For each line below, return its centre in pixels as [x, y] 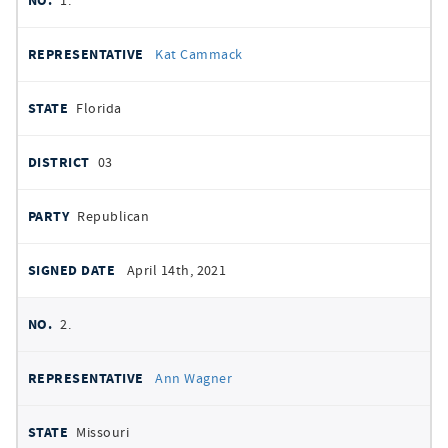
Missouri [103, 432]
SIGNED [65, 48]
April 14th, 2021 [176, 270]
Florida [99, 108]
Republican [113, 216]
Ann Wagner [194, 378]
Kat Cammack [199, 54]
